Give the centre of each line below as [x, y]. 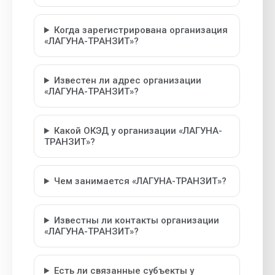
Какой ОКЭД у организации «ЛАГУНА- [138, 131]
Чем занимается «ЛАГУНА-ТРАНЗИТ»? [140, 181]
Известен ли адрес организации [127, 80]
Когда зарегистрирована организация [141, 30]
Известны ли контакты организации [136, 220]
